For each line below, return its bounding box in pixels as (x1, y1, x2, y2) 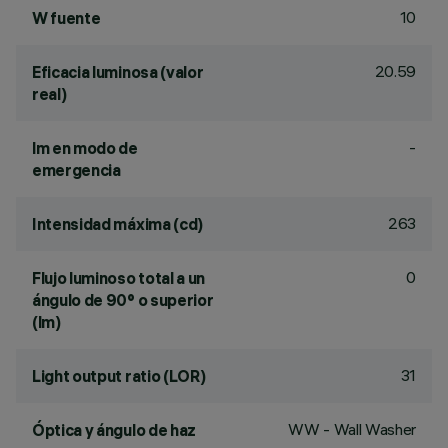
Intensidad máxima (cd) (32, 214, 203, 234)
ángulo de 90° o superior (32, 290, 214, 310)
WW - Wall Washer (288, 419, 416, 439)
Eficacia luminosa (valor (32, 62, 204, 82)
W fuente (32, 8, 101, 28)
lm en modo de (32, 138, 138, 158)
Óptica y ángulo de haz (32, 420, 196, 440)
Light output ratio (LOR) (32, 366, 206, 386)
